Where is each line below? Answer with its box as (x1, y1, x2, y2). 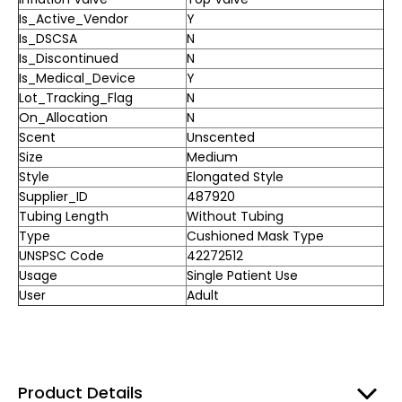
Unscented (187, 128, 255, 147)
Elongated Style (187, 168, 284, 187)
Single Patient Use (187, 267, 298, 285)
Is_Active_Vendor (19, 10, 128, 29)
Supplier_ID (19, 188, 88, 206)
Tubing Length (19, 207, 109, 226)
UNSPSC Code (19, 247, 104, 266)
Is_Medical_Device (19, 69, 135, 88)
